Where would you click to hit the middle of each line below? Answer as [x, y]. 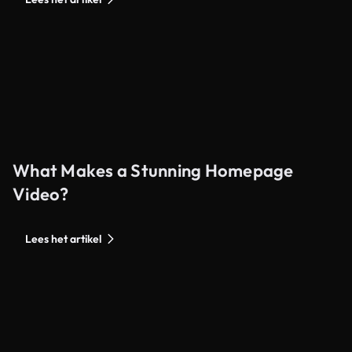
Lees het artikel [63, 239]
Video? [41, 194]
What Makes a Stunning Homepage [153, 171]
